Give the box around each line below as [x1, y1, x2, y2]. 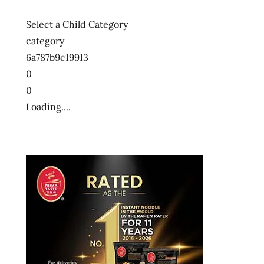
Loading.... [26, 100, 71, 113]
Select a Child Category [26, 18, 128, 30]
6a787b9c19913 [26, 51, 88, 63]
